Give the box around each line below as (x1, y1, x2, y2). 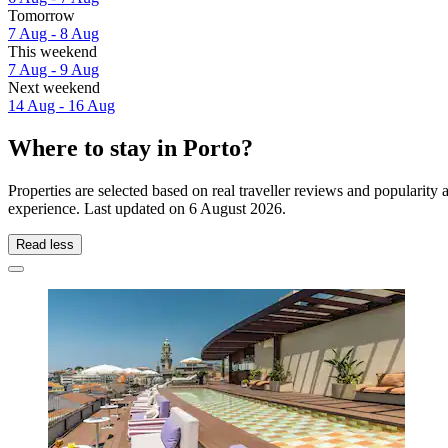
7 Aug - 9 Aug (8, 60, 99, 78)
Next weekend (8, 78, 100, 96)
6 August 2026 (189, 199, 282, 217)
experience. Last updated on (8, 199, 189, 217)
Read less (16, 236, 74, 252)
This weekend (8, 42, 97, 60)
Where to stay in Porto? (8, 134, 253, 161)
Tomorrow (8, 6, 75, 24)
